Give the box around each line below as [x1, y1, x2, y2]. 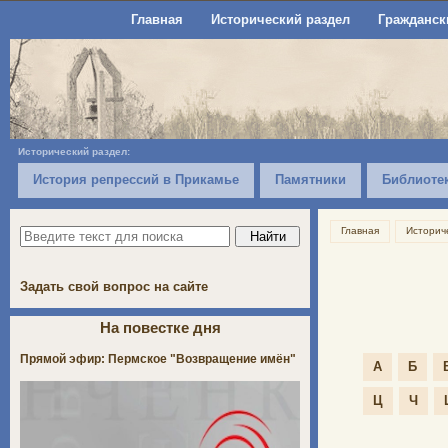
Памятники [275, 172, 346, 187]
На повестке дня [99, 318, 221, 336]
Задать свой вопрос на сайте [20, 278, 208, 294]
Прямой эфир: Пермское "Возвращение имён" [20, 351, 296, 366]
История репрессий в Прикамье [33, 172, 239, 187]
